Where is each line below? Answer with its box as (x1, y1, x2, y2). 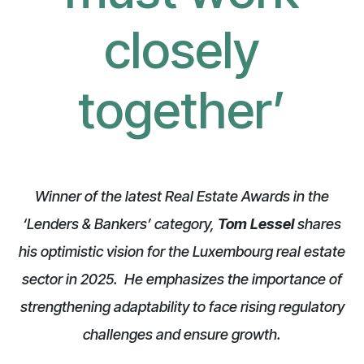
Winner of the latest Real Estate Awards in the (35, 187, 329, 205)
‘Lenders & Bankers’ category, (23, 214, 218, 232)
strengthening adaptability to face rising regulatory (19, 297, 344, 315)
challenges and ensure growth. (83, 325, 281, 343)
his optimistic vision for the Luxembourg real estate (19, 242, 345, 260)
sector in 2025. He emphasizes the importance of (22, 270, 342, 288)
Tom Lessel (218, 214, 294, 232)
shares (294, 214, 341, 232)
